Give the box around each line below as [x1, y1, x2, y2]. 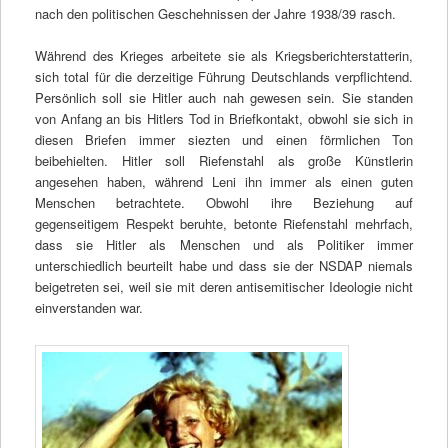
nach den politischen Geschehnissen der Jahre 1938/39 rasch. [34, 4, 396, 24]
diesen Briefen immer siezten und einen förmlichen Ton [34, 130, 414, 150]
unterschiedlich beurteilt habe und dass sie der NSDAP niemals [34, 256, 414, 276]
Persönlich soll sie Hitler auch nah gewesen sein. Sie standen [34, 88, 414, 108]
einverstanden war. [34, 298, 143, 318]
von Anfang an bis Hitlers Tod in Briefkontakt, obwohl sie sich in [34, 109, 414, 129]
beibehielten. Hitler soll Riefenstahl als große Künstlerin [34, 151, 414, 171]
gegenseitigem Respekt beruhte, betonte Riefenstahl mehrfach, [34, 214, 414, 234]
